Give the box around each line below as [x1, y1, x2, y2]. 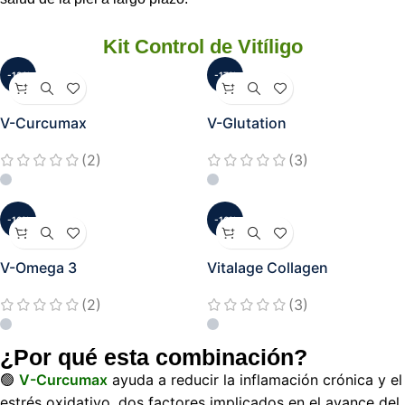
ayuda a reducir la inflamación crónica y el [108, 371, 402, 390]
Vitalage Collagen [207, 259, 328, 278]
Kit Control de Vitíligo [102, 35, 303, 58]
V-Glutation [207, 114, 287, 132]
